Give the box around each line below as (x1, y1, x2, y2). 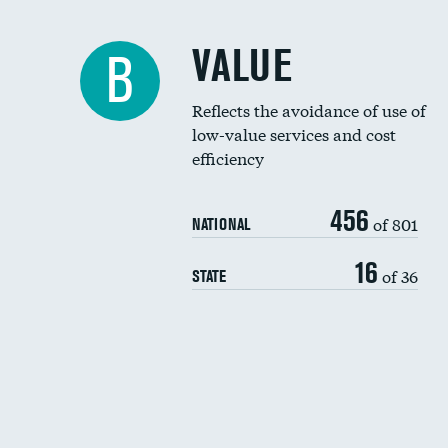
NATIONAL (192, 214, 250, 234)
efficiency (192, 146, 264, 169)
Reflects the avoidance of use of (192, 98, 426, 121)
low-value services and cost (192, 122, 396, 145)
